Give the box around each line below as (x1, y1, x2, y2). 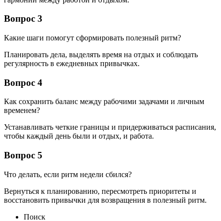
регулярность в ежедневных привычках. (4, 59, 140, 68)
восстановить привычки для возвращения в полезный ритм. (4, 195, 207, 204)
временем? (4, 106, 40, 115)
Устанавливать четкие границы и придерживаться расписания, (4, 123, 216, 132)
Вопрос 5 (4, 150, 42, 161)
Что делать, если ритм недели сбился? (4, 170, 132, 179)
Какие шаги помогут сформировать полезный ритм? (4, 34, 181, 42)
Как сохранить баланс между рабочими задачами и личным (4, 97, 204, 106)
